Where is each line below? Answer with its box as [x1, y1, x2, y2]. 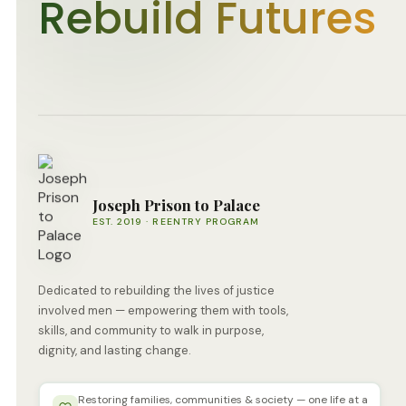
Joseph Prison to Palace [92, 195, 260, 216]
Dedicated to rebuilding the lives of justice [38, 283, 275, 299]
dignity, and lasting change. [38, 343, 191, 359]
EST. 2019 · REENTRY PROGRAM [92, 216, 260, 228]
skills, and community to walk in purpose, [38, 323, 264, 339]
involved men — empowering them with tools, [38, 303, 288, 319]
